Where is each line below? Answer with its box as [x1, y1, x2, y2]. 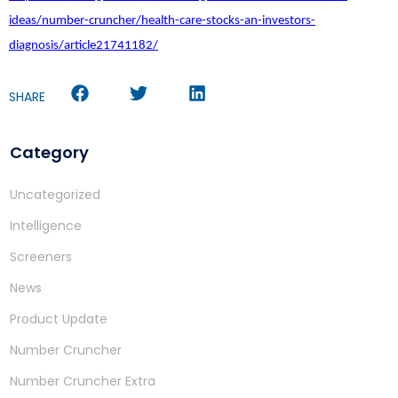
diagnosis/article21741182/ [9, 39, 158, 53]
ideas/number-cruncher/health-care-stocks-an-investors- [9, 14, 315, 28]
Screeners [10, 247, 72, 266]
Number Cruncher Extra [10, 371, 155, 390]
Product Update [10, 309, 107, 328]
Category [10, 140, 89, 163]
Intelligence [10, 216, 82, 235]
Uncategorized [10, 185, 100, 203]
